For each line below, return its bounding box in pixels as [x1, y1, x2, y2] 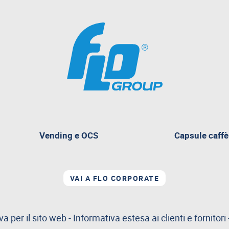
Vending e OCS [39, 129, 98, 141]
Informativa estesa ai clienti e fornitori [73, 211, 226, 224]
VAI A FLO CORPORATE [70, 173, 159, 183]
